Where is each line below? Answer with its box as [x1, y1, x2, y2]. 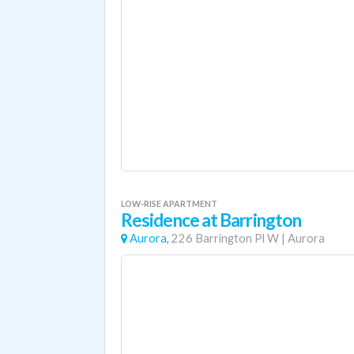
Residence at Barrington [121, 209, 302, 231]
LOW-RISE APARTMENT [121, 198, 217, 209]
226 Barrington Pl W [171, 232, 279, 245]
